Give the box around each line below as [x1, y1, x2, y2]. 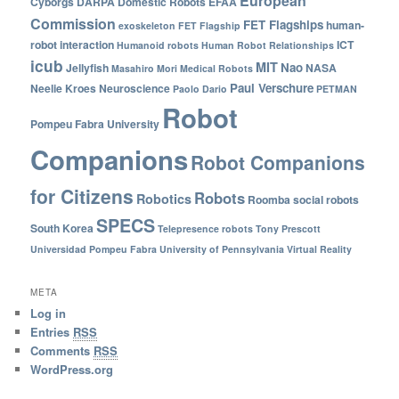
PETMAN [316, 82, 358, 96]
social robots [293, 191, 360, 208]
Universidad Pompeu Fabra [30, 242, 158, 256]
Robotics [136, 190, 192, 208]
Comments [30, 341, 94, 359]
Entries [30, 322, 74, 340]
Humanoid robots [117, 38, 199, 53]
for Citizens [30, 183, 134, 210]
